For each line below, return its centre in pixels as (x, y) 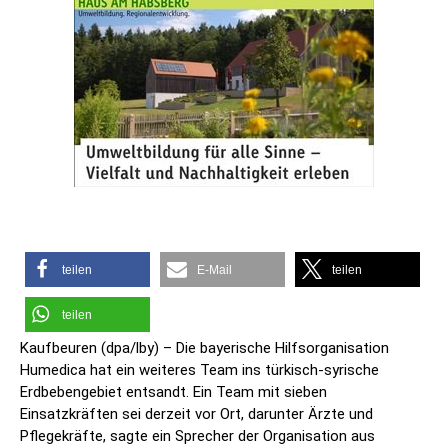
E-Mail (214, 270)
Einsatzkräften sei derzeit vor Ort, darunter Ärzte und (196, 414)
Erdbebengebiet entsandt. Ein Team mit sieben (173, 392)
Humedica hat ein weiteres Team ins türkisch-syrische (199, 370)
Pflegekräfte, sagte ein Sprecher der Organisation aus (197, 436)
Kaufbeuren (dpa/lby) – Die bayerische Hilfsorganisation (204, 348)
